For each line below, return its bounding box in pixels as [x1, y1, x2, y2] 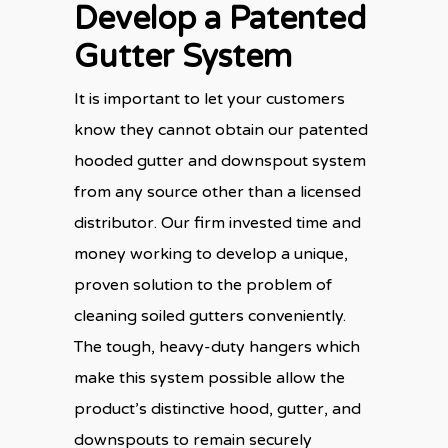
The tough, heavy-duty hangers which [74, 336, 360, 357]
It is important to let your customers [74, 88, 345, 109]
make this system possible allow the [74, 367, 345, 388]
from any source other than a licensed [74, 181, 361, 202]
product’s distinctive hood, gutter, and [74, 398, 361, 419]
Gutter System [74, 37, 292, 76]
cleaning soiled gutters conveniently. [74, 305, 346, 326]
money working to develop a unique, [74, 243, 348, 264]
